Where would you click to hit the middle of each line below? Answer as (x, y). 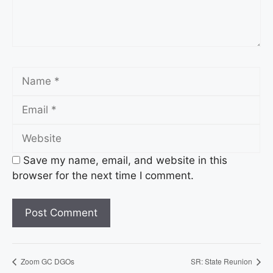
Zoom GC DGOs (47, 261)
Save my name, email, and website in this (125, 160)
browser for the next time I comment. (103, 175)
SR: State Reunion (222, 261)
